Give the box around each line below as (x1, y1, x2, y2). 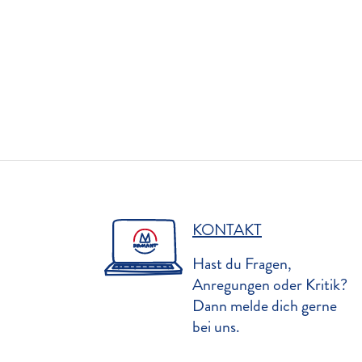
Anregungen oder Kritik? (192, 273, 347, 296)
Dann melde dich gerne (192, 294, 337, 317)
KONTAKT (192, 218, 262, 241)
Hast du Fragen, (192, 252, 292, 275)
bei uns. (192, 315, 240, 338)
